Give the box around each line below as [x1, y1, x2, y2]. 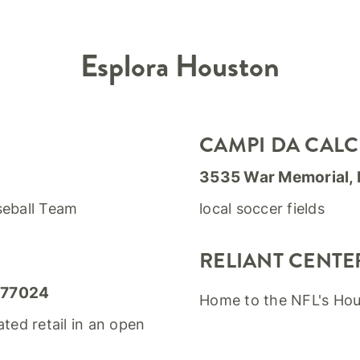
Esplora [80, 44, 175, 88]
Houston [175, 44, 280, 88]
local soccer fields [199, 200, 325, 217]
